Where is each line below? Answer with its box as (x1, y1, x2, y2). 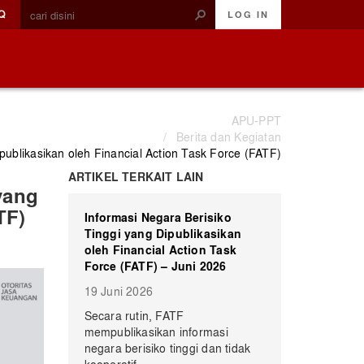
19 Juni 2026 (84, 283, 154, 299)
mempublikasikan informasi (84, 323, 228, 340)
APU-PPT (231, 112, 281, 128)
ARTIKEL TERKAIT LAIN (67, 168, 204, 185)
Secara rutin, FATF (84, 307, 184, 323)
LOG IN (227, 8, 269, 21)
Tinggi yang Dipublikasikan (84, 225, 241, 242)
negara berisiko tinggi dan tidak (84, 340, 251, 356)
